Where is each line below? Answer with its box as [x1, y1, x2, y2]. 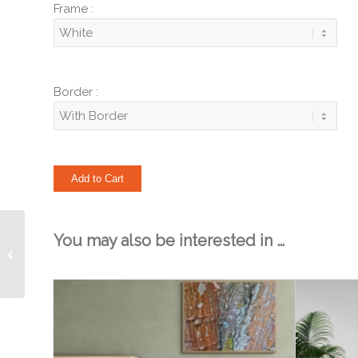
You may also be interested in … [54, 231, 284, 250]
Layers [28, 248, 59, 260]
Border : [54, 85, 98, 99]
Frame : [54, 2, 93, 16]
